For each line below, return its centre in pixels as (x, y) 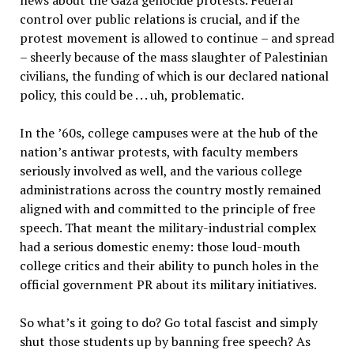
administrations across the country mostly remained (170, 190)
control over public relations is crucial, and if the (159, 19)
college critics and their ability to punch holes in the (169, 265)
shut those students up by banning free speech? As (165, 341)
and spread (302, 38)
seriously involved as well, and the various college (160, 171)
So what (42, 322)
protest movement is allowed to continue (140, 38)
